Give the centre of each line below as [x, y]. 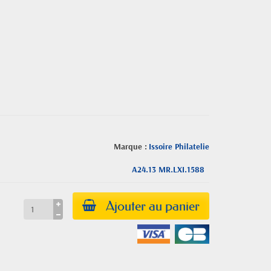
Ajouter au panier [152, 206]
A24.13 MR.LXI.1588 [168, 169]
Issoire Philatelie [179, 146]
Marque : [130, 146]
